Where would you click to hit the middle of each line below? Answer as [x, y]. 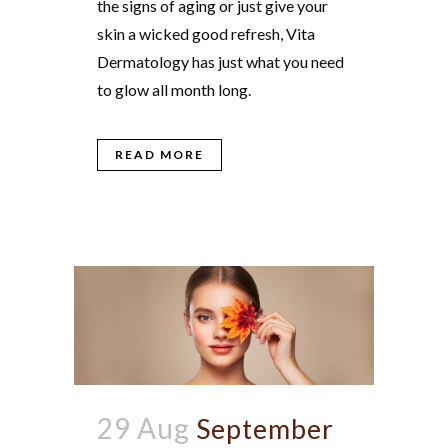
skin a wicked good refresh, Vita [206, 34]
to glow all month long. [174, 90]
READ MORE [159, 155]
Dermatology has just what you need [220, 62]
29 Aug [143, 427]
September [265, 428]
